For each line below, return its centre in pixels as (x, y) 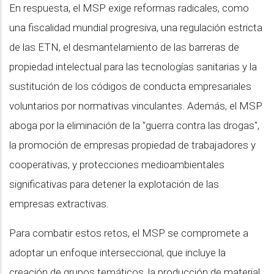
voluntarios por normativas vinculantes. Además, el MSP (136, 106)
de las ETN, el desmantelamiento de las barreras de (124, 47)
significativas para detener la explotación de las (114, 184)
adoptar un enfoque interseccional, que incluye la (117, 252)
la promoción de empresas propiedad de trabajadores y (132, 145)
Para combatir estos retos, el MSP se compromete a (129, 233)
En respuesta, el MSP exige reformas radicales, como (129, 8)
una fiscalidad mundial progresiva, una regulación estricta (136, 27)
